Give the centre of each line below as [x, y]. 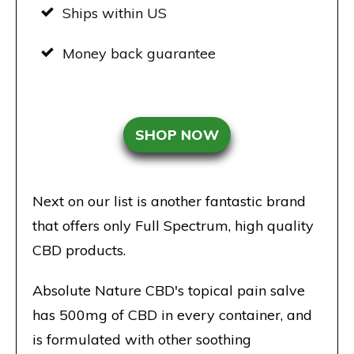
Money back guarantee [139, 53]
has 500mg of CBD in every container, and [172, 314]
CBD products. [79, 250]
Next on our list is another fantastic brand [169, 201]
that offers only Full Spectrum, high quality [173, 225]
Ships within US [115, 13]
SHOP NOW [177, 134]
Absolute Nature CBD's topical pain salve [169, 290]
